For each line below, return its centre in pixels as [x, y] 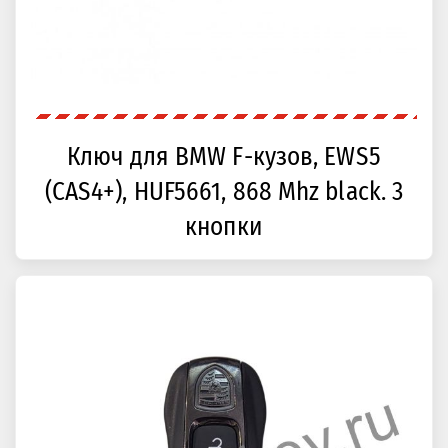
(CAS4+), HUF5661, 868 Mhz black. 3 [224, 192]
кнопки [224, 227]
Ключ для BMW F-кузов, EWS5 [224, 157]
